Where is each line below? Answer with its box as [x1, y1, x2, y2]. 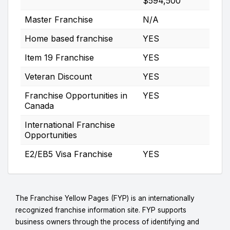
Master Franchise [25, 14, 93, 25]
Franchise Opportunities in [25, 90, 127, 101]
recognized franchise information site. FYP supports [15, 205, 186, 214]
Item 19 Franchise [25, 52, 94, 63]
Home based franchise [25, 33, 113, 44]
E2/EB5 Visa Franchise [25, 148, 112, 159]
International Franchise [25, 119, 115, 130]
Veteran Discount [25, 71, 92, 82]
